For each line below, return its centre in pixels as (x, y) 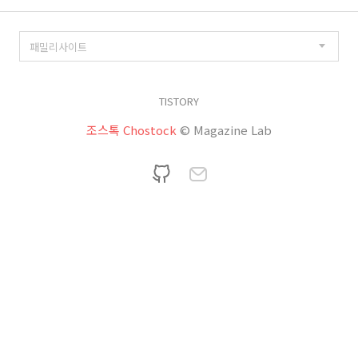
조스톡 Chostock (131, 130)
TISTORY (179, 101)
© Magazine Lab (226, 130)
